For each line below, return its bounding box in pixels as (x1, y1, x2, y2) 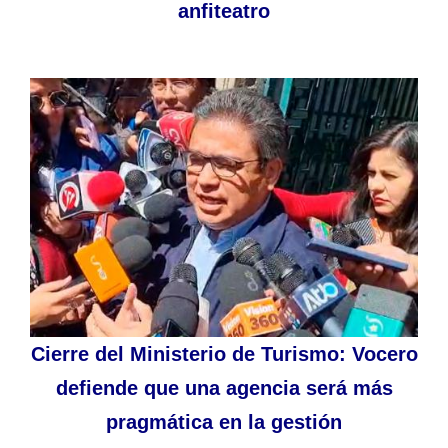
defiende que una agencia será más (55, 376, 393, 399)
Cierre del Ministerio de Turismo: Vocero (30, 342, 418, 365)
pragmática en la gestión (106, 410, 342, 433)
